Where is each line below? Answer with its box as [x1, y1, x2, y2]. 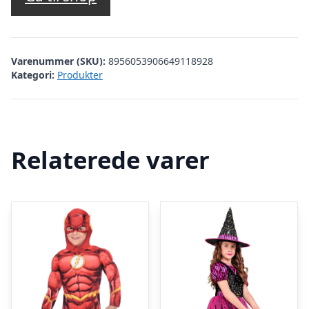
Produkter [57, 68, 103, 81]
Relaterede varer [11, 143, 210, 176]
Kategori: [11, 68, 54, 81]
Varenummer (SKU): [11, 54, 108, 68]
